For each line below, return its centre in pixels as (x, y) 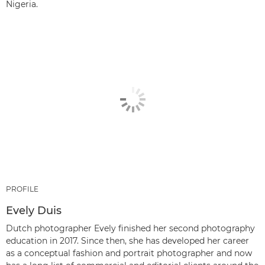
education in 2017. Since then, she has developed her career (127, 240)
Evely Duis (34, 210)
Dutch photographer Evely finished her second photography (130, 228)
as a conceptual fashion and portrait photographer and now (129, 253)
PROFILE (22, 189)
